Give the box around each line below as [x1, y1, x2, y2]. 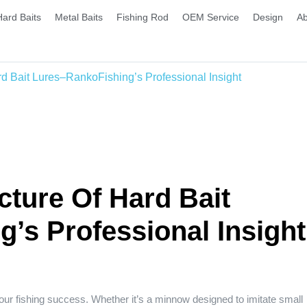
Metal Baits [55, 12, 103, 23]
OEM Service [182, 12, 240, 23]
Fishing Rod [116, 12, 169, 23]
